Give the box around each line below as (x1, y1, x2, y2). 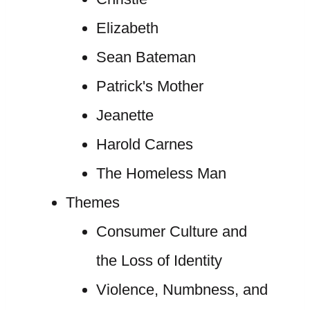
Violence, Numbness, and (95, 281, 268, 298)
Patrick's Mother (95, 77, 203, 95)
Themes (65, 194, 120, 211)
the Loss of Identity (95, 252, 222, 269)
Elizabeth (95, 19, 158, 37)
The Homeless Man (95, 165, 226, 182)
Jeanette (95, 107, 154, 124)
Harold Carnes (95, 136, 193, 153)
